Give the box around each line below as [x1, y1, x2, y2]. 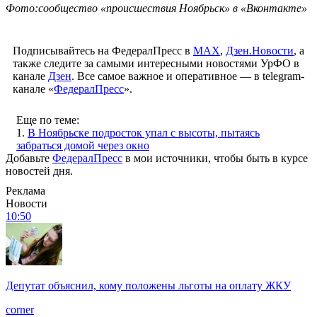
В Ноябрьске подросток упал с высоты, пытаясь [28, 126, 260, 139]
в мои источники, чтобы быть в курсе [122, 151, 308, 164]
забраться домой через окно [16, 139, 149, 151]
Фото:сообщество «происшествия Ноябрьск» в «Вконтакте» [6, 1, 307, 14]
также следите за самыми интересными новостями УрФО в [13, 57, 299, 69]
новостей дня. [6, 164, 73, 177]
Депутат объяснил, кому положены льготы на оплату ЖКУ [6, 279, 291, 292]
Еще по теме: [16, 113, 79, 126]
